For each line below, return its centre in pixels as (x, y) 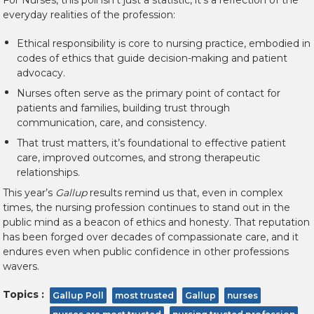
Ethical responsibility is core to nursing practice (130, 44)
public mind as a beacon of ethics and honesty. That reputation (156, 223)
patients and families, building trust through (123, 108)
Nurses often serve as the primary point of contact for (149, 94)
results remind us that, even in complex (185, 193)
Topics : (23, 295)
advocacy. (41, 73)
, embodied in (277, 44)
